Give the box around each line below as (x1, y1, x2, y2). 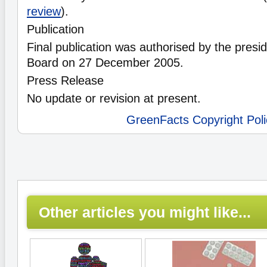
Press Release (27, 74, 104, 87)
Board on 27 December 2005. (27, 56, 184, 69)
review (27, 5, 61, 18)
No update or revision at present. (27, 92, 201, 105)
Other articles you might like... (39, 204, 251, 221)
